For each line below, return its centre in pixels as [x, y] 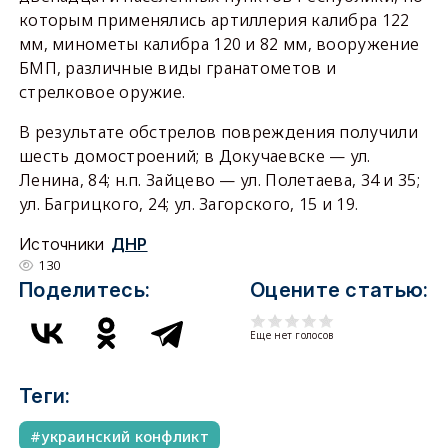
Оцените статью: [339, 290]
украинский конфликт [125, 436]
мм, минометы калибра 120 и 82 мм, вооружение [219, 44]
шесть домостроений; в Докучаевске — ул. [194, 156]
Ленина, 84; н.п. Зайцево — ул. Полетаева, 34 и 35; [219, 180]
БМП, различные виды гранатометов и [177, 68]
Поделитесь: [84, 290]
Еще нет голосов [292, 335]
